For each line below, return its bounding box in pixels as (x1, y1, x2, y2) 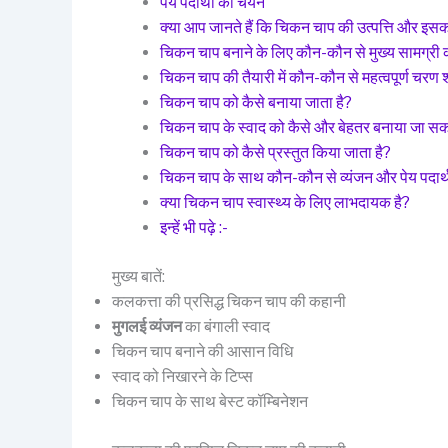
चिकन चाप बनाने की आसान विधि (112, 341, 293, 361)
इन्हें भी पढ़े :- (160, 217, 228, 237)
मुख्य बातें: (112, 266, 165, 286)
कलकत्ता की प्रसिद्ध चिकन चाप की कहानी (112, 291, 346, 311)
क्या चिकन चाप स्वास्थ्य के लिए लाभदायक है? (160, 192, 410, 212)
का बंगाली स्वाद (182, 316, 270, 336)
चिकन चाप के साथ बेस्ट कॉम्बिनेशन (112, 391, 308, 411)
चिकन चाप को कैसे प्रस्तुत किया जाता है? (160, 142, 391, 162)
